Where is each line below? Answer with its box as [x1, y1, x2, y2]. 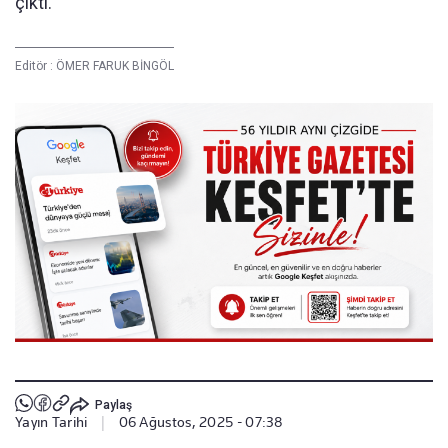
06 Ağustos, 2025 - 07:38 [118, 414, 284, 431]
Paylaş [94, 397, 132, 412]
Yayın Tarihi [15, 414, 88, 431]
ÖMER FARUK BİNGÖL [56, 58, 174, 73]
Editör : [15, 58, 56, 73]
